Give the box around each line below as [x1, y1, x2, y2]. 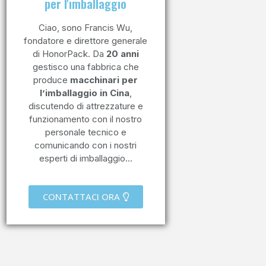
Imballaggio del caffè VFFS [59, 165, 251, 192]
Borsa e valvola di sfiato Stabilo [85, 191, 225, 204]
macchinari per [70, 74, 138, 85]
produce [33, 74, 71, 85]
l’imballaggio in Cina [39, 87, 129, 99]
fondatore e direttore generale [24, 34, 148, 46]
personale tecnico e [45, 126, 126, 138]
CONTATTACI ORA [42, 191, 120, 203]
